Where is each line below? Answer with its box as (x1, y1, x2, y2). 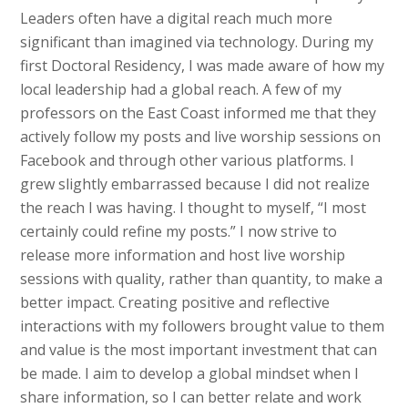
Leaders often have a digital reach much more (20, 8, 333, 29)
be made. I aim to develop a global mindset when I (20, 363, 360, 384)
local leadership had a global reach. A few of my (20, 79, 342, 100)
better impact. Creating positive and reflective (20, 292, 331, 313)
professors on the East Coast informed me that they (20, 103, 377, 124)
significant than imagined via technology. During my (20, 32, 374, 53)
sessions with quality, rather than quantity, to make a (20, 269, 383, 290)
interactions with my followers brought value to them (20, 316, 385, 337)
